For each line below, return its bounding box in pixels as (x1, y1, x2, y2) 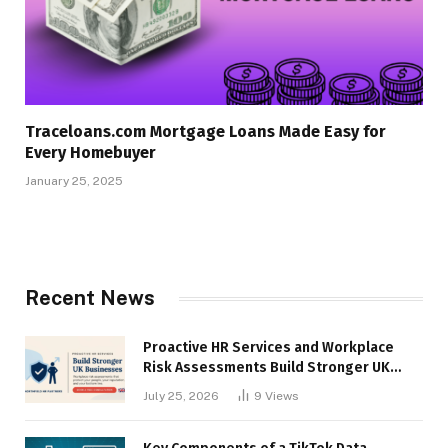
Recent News (25, 286, 155, 311)
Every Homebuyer (25, 143, 156, 163)
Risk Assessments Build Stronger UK (143, 359, 390, 377)
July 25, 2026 (143, 389, 219, 404)
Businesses (143, 379, 222, 397)
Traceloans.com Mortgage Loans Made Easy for (25, 122, 386, 142)
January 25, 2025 (25, 174, 123, 189)
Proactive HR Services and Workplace (143, 339, 394, 357)
